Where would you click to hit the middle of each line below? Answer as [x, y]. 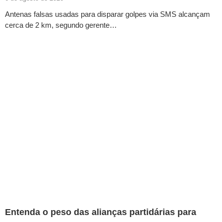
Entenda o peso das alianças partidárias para [101, 212]
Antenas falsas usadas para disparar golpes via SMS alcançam [108, 14]
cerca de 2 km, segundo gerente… [61, 25]
